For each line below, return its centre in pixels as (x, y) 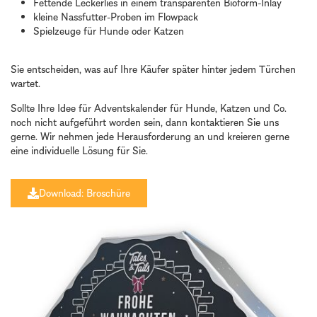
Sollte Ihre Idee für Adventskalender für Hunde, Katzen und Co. (149, 108)
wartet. (25, 83)
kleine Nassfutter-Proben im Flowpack (116, 16)
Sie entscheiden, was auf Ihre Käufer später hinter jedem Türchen (153, 69)
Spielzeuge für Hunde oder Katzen (109, 30)
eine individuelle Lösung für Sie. (79, 150)
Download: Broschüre (85, 192)
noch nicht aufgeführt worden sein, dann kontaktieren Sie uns (145, 122)
